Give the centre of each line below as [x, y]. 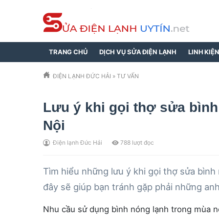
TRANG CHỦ [68, 52]
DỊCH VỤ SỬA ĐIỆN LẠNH [138, 52]
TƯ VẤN [128, 76]
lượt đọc [142, 142]
